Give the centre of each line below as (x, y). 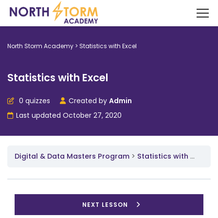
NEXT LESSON (105, 204)
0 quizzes (34, 101)
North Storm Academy (40, 46)
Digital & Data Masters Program (72, 156)
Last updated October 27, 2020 (69, 115)
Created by (89, 101)
